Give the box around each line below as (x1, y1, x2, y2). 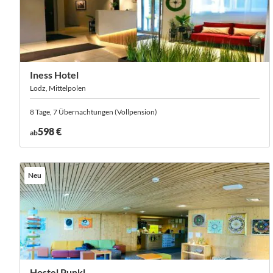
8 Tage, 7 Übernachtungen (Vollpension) (30, 107, 157, 116)
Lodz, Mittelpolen (30, 83, 86, 93)
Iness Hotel (30, 69, 79, 80)
